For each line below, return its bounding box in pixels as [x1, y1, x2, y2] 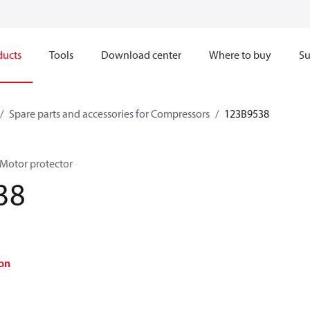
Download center [101, 48, 181, 62]
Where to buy [209, 48, 271, 62]
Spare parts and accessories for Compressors [9, 107, 210, 120]
